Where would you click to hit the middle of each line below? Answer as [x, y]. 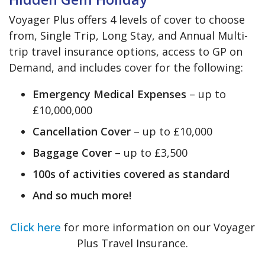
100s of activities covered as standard [131, 174]
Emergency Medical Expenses [109, 94]
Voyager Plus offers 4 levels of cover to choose [127, 19]
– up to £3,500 [150, 152]
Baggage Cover [72, 152]
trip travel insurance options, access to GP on [126, 51]
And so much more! [82, 195]
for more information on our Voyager [159, 227]
